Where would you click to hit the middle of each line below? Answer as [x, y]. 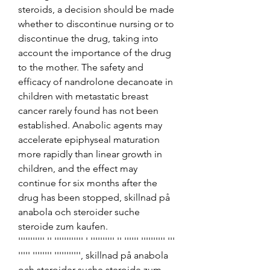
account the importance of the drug [95, 52]
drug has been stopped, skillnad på [94, 197]
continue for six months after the [88, 183]
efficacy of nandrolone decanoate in [96, 81]
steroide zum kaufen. [63, 226]
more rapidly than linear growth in [90, 154]
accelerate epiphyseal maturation [89, 139]
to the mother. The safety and [81, 67]
